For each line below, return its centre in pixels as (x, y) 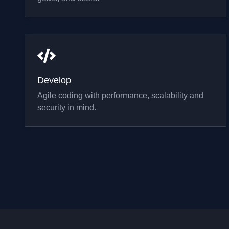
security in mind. (67, 108)
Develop (54, 80)
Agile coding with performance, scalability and (120, 95)
